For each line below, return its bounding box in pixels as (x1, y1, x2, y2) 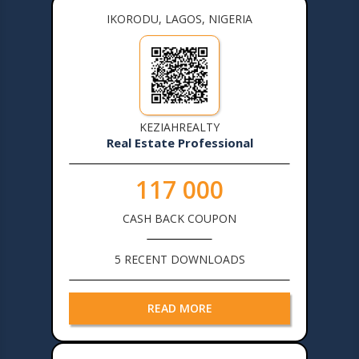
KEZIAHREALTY (139, 119, 220, 135)
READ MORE (147, 300, 212, 316)
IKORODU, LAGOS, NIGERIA (107, 10, 252, 26)
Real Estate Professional (106, 134, 253, 151)
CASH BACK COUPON (123, 210, 236, 226)
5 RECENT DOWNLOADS (114, 251, 245, 267)
